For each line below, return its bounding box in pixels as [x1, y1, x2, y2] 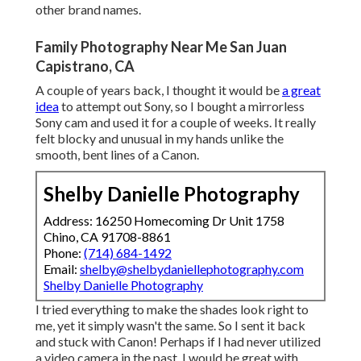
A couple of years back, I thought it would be [35, 82, 282, 98]
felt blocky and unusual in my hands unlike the [35, 131, 284, 147]
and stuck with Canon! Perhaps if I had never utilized [35, 334, 321, 350]
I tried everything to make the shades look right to [35, 301, 309, 317]
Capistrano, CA [35, 57, 135, 76]
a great [282, 82, 321, 98]
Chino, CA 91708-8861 [44, 229, 171, 245]
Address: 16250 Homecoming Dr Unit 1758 [44, 213, 284, 229]
